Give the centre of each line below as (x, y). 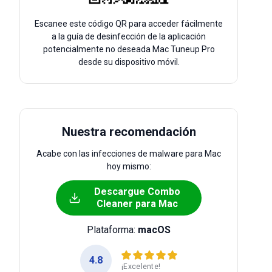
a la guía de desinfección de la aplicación (129, 36)
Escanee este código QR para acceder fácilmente (129, 24)
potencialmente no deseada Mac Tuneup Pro (129, 49)
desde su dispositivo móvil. (129, 62)
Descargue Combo (137, 192)
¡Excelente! (141, 266)
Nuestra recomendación (129, 132)
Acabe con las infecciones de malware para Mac (129, 154)
